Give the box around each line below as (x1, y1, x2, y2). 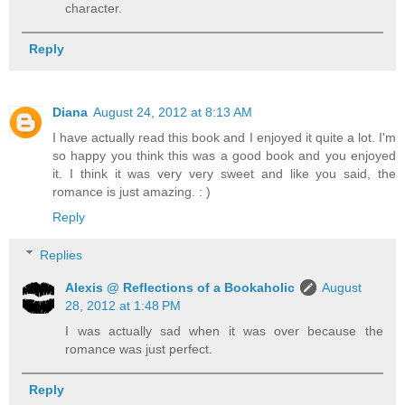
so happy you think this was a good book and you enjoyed (52, 148, 396, 164)
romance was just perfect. (65, 341, 213, 356)
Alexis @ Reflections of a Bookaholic (65, 279, 296, 295)
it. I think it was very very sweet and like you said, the (52, 166, 396, 182)
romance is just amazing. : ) (52, 184, 211, 200)
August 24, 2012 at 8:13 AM (93, 105, 252, 120)
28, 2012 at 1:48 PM (65, 297, 182, 313)
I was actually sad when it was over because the (65, 323, 383, 338)
